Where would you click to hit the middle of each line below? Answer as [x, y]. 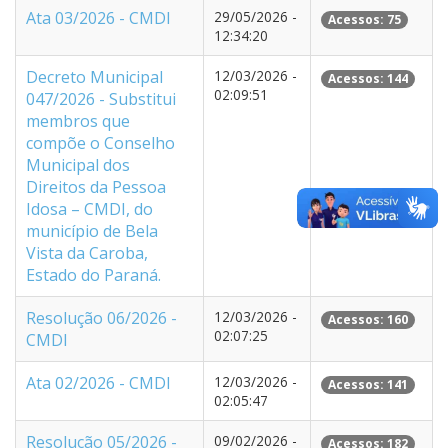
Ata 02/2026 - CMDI [98, 383]
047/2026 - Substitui [101, 99]
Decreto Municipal [94, 77]
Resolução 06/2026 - [101, 318]
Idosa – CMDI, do [89, 209]
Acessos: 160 [368, 319]
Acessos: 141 [368, 384]
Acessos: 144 [368, 78]
